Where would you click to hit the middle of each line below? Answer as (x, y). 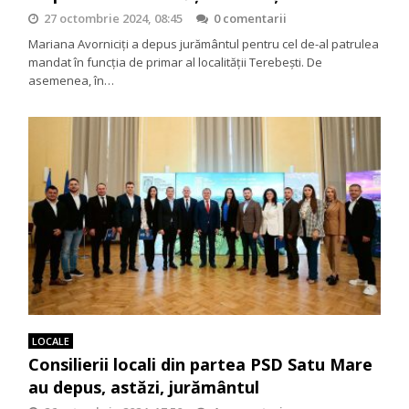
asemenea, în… (72, 80)
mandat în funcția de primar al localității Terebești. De (176, 62)
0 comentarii (251, 18)
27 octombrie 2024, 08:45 (114, 18)
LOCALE (51, 341)
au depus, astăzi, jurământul (144, 388)
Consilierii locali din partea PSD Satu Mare (201, 365)
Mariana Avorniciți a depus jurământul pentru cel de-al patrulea (204, 44)
